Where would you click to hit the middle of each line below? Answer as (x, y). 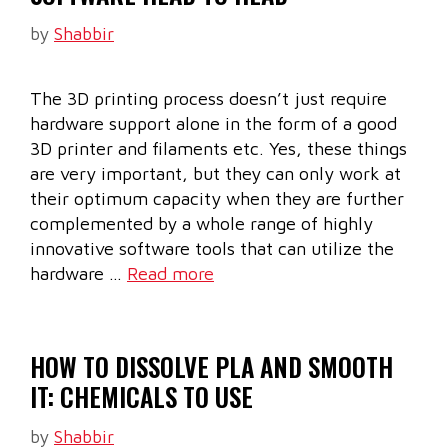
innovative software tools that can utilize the (212, 249)
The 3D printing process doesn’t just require (208, 99)
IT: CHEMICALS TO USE (141, 397)
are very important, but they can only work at (215, 174)
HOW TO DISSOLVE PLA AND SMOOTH (211, 367)
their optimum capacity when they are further (217, 199)
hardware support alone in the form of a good (213, 124)
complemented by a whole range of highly (201, 224)
